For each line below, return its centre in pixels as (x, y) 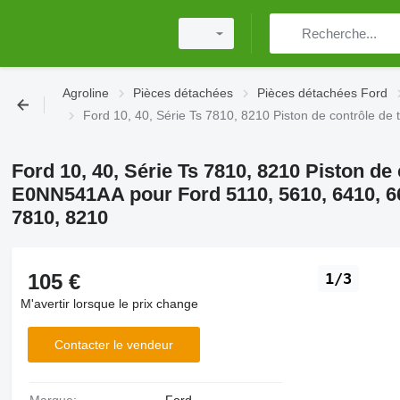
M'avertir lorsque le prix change (109, 304)
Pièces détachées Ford (322, 93)
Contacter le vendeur (113, 344)
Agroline (86, 93)
